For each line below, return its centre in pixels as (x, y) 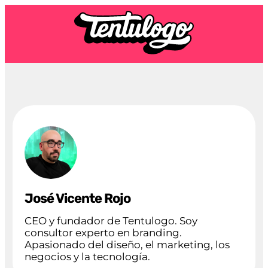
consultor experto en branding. (103, 233)
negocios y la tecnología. (87, 257)
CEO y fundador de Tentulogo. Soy (111, 221)
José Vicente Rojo (77, 198)
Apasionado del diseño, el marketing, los (127, 245)
